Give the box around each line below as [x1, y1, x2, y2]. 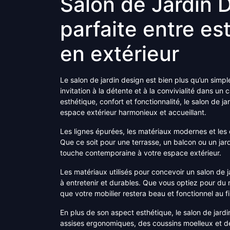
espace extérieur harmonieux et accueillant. [60, 108, 206, 117]
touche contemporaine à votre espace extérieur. [60, 148, 221, 158]
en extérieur [60, 41, 179, 67]
